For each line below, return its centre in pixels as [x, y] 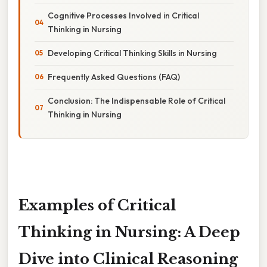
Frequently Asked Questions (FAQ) [114, 77]
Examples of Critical [97, 205]
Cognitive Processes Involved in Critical [123, 15]
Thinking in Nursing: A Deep [129, 232]
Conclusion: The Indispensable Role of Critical [136, 100]
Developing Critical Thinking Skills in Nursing [132, 53]
